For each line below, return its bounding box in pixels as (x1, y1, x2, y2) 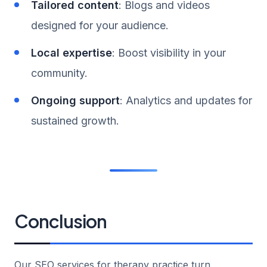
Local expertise (31, 46, 112, 59)
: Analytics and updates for (120, 94, 252, 107)
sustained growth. (31, 114, 119, 127)
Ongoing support (31, 94, 120, 107)
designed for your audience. (31, 18, 169, 32)
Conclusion (14, 209, 107, 232)
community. (31, 66, 88, 79)
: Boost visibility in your (112, 46, 226, 59)
